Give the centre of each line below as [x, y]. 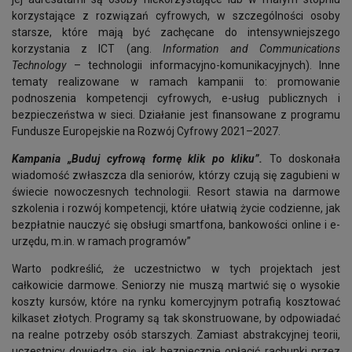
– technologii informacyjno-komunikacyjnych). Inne [207, 65]
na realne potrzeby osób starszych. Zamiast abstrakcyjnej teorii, [176, 335]
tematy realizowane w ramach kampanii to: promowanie [176, 82]
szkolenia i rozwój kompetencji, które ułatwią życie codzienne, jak [176, 208]
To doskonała [301, 159]
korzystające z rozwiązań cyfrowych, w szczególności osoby [176, 16]
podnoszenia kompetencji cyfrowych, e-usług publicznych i [176, 98]
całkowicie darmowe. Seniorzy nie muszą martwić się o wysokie [176, 285]
